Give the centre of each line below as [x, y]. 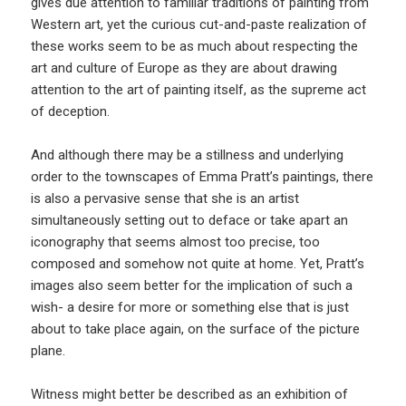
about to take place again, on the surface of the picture [196, 329]
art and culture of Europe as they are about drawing [184, 68]
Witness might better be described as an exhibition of [190, 394]
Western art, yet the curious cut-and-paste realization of [199, 24]
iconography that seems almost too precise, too [176, 242]
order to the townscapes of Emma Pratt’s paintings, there [203, 176]
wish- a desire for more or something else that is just [190, 307]
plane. [48, 350]
